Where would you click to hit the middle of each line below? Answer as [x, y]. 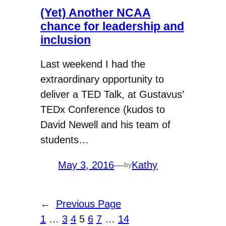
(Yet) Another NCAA [95, 12]
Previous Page [88, 204]
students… [64, 139]
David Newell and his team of [105, 124]
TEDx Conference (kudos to [102, 109]
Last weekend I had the [93, 64]
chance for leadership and [112, 26]
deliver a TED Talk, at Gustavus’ [112, 94]
